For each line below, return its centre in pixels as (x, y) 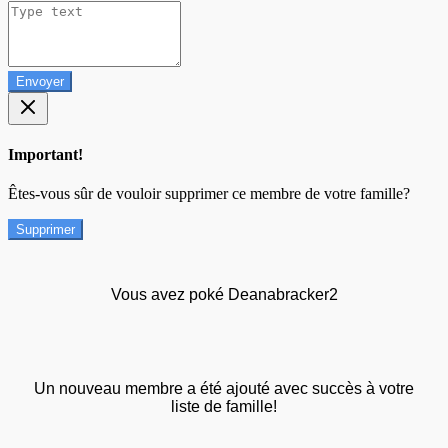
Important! (45, 155)
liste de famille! (224, 407)
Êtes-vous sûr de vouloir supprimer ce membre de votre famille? (209, 194)
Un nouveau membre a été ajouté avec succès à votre (224, 389)
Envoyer (40, 81)
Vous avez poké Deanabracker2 (224, 295)
